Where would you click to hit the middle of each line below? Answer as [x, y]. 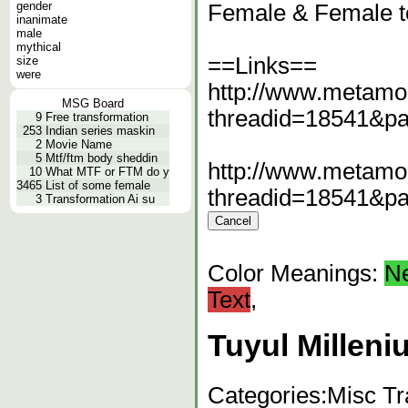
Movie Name [79, 144]
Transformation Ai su [100, 199]
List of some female [98, 185]
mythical [39, 47]
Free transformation [97, 117]
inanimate [42, 20]
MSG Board [93, 103]
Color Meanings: [296, 273]
